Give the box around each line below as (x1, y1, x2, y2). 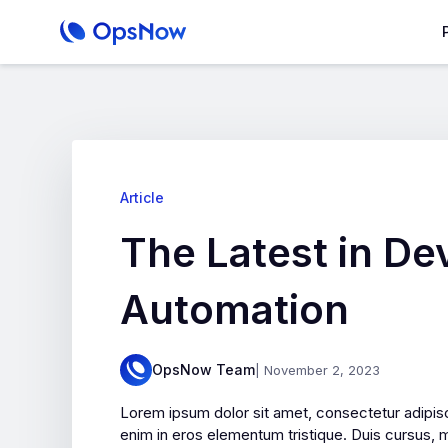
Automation (120, 285, 349, 334)
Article (120, 189, 164, 206)
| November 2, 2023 (255, 362, 380, 378)
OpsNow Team (152, 361, 255, 378)
